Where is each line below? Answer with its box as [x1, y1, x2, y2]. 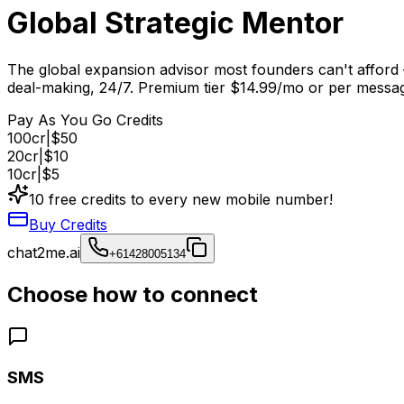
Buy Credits [29, 215, 107, 234]
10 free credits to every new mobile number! [29, 189, 333, 208]
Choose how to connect [7, 280, 258, 308]
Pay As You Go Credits [7, 110, 163, 129]
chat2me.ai [7, 243, 80, 262]
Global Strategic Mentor [7, 5, 344, 41]
